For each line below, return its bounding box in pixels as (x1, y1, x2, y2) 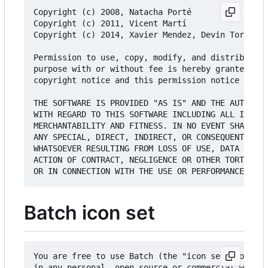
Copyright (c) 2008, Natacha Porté (33, 7, 191, 17)
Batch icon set (24, 201, 155, 225)
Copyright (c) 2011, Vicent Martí (33, 19, 187, 29)
